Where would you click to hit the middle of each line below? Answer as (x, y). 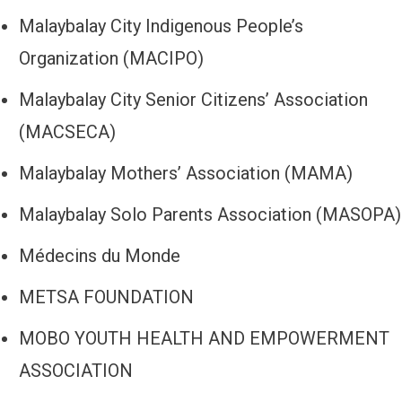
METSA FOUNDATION (106, 297)
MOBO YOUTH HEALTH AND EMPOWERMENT (204, 339)
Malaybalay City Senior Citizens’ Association (193, 100)
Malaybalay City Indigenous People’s (161, 26)
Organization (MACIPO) (111, 59)
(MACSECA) (67, 132)
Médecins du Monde (100, 256)
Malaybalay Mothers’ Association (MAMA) (186, 174)
